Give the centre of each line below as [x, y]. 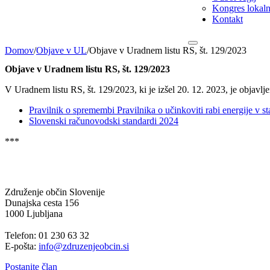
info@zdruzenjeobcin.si [84, 246]
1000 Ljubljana [34, 213]
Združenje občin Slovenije [55, 192]
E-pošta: [22, 246]
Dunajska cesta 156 [42, 202]
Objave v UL [61, 50]
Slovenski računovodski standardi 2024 [104, 121]
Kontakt [228, 19]
